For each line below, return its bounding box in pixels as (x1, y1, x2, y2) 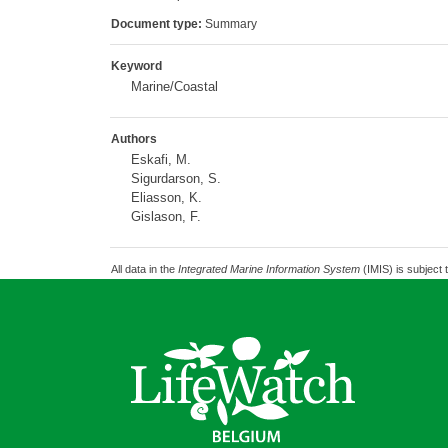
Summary (201, 17, 257, 31)
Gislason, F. (130, 209, 201, 224)
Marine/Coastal (130, 79, 218, 94)
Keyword (110, 59, 162, 73)
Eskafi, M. (130, 152, 191, 167)
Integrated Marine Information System (177, 263, 360, 275)
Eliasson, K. (130, 190, 202, 205)
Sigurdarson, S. (130, 171, 221, 186)
